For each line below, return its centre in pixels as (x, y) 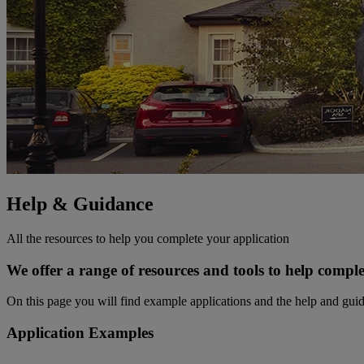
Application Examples (80, 332)
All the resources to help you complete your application (148, 238)
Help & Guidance (80, 204)
